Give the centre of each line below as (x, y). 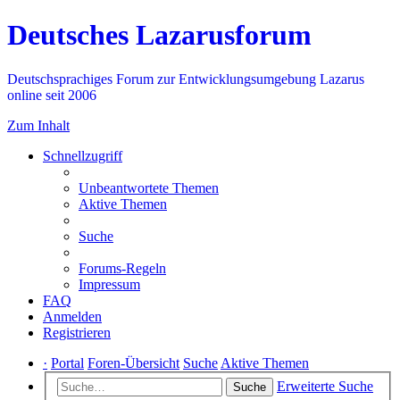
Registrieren (77, 332)
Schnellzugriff (83, 155)
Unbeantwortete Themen (149, 187)
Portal (67, 362)
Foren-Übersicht (133, 362)
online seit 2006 (52, 95)
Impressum (109, 284)
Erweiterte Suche (325, 387)
